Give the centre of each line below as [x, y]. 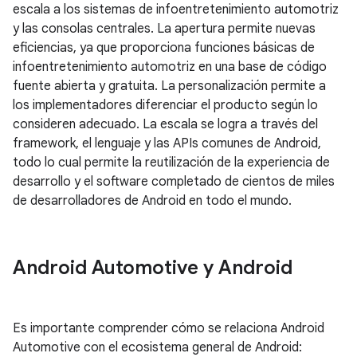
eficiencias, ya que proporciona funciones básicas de [164, 48]
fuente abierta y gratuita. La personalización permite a [169, 86]
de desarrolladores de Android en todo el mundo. [152, 201]
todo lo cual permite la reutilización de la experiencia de [171, 163]
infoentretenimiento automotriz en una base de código [170, 67]
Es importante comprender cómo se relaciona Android [169, 328]
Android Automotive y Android [153, 268]
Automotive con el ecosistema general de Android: [157, 347]
